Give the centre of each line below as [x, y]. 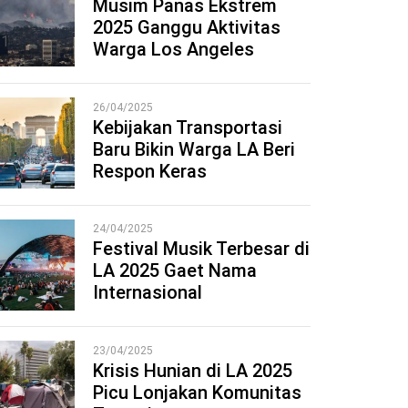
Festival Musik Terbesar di [201, 249]
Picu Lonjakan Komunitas [197, 393]
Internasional [147, 293]
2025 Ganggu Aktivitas [186, 27]
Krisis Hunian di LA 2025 [192, 371]
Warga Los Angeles [173, 49]
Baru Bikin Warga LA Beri [194, 149]
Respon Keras [149, 171]
